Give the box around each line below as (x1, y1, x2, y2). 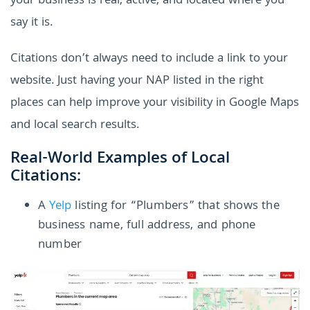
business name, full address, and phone (38, 216, 256, 237)
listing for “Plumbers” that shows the (71, 197, 280, 217)
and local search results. (10, 116, 139, 136)
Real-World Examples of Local (10, 146, 230, 174)
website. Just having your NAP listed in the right (10, 71, 264, 92)
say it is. (10, 13, 53, 34)
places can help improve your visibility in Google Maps (10, 93, 299, 114)
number (38, 235, 82, 256)
